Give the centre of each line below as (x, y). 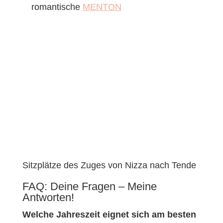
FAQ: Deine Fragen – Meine (89, 186)
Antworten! (48, 197)
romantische (57, 7)
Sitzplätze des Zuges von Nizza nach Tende (109, 165)
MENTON (102, 7)
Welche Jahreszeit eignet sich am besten (109, 214)
